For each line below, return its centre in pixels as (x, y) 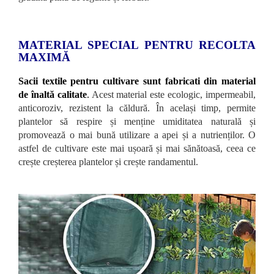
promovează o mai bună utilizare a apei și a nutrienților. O (137, 135)
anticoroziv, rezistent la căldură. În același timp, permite (137, 108)
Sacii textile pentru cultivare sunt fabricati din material (137, 81)
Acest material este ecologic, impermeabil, (172, 94)
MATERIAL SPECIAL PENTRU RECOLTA (137, 45)
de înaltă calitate (53, 94)
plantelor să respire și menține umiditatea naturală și (137, 121)
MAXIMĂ (44, 57)
